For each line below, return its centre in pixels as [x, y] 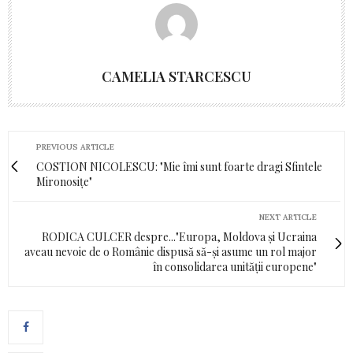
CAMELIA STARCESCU [176, 76]
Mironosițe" [64, 181]
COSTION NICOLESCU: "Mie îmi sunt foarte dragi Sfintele [179, 166]
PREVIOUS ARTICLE [75, 147]
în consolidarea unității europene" [235, 266]
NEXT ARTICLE [288, 217]
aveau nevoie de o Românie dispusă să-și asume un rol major [171, 251]
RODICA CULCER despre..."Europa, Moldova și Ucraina [179, 236]
